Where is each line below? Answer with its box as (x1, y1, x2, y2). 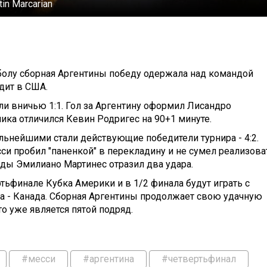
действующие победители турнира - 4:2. (78, 132, 259, 144)
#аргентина (83, 253, 135, 265)
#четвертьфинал (162, 253, 237, 265)
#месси (21, 253, 56, 265)
